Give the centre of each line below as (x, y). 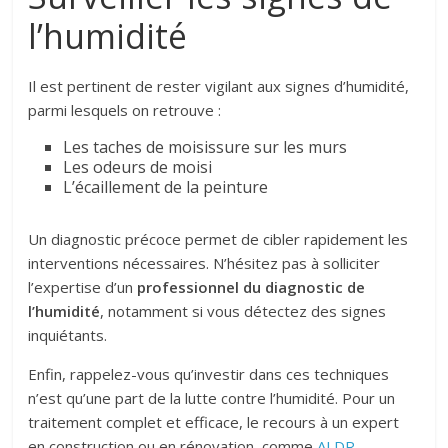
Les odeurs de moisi (138, 167)
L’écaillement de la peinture (166, 187)
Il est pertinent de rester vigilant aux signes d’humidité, (219, 86)
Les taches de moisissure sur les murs (205, 147)
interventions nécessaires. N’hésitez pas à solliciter (204, 263)
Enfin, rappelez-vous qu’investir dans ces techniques (209, 374)
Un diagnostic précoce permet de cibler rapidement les (218, 239)
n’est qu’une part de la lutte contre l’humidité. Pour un (212, 398)
